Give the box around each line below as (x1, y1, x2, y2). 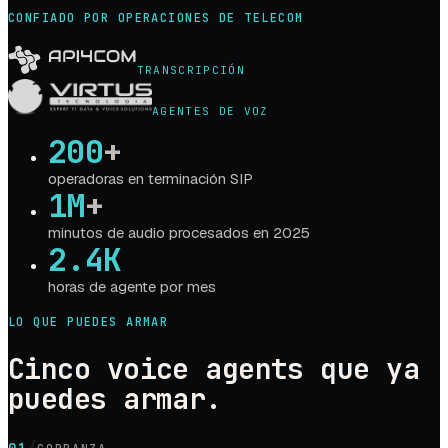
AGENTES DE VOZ (152, 104, 269, 119)
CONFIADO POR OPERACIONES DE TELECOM (8, 10, 304, 27)
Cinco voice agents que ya (8, 349, 420, 387)
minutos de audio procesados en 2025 (48, 223, 310, 243)
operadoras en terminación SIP (48, 169, 253, 189)
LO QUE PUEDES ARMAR (8, 314, 169, 331)
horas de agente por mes (48, 277, 216, 297)
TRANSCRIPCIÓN (136, 63, 246, 78)
